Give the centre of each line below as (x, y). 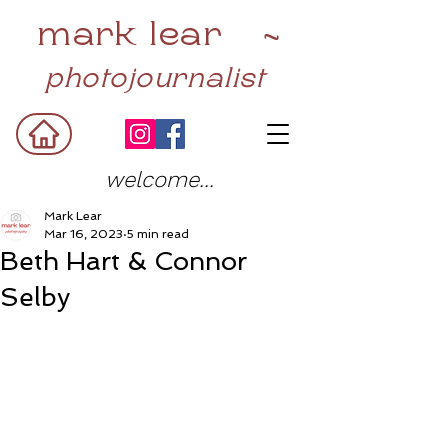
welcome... (159, 179)
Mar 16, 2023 (83, 234)
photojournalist (167, 78)
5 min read (158, 234)
